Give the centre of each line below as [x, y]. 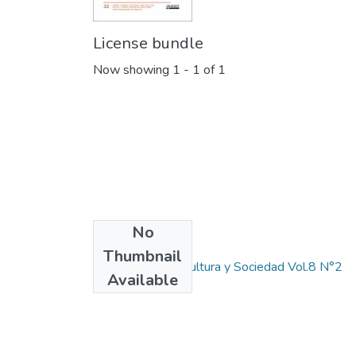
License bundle [148, 44]
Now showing [133, 70]
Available [143, 281]
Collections [133, 242]
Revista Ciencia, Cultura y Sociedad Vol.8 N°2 [218, 267]
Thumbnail [143, 257]
